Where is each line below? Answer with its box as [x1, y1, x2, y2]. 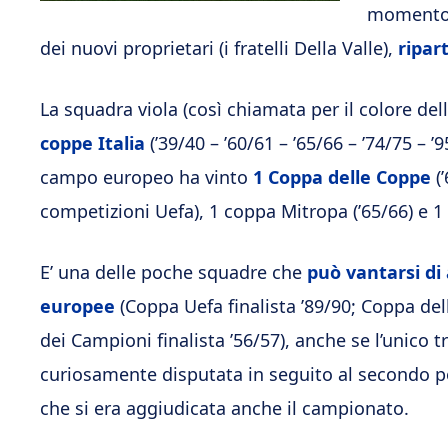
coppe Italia [40, 131, 145, 155]
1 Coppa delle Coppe [253, 165, 431, 189]
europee [40, 294, 115, 318]
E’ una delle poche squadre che [40, 260, 302, 284]
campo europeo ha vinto [40, 165, 253, 189]
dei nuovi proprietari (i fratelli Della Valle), [40, 36, 398, 60]
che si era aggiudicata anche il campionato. [40, 396, 409, 420]
